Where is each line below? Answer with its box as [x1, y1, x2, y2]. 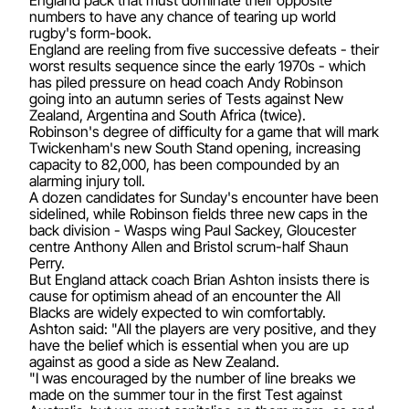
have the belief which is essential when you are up [29, 335, 349, 354]
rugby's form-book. [29, 23, 152, 42]
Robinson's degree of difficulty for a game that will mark [29, 121, 379, 141]
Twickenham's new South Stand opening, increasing [29, 138, 361, 157]
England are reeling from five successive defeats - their [29, 39, 379, 58]
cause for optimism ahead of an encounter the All [29, 286, 341, 305]
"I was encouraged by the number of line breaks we [29, 368, 356, 387]
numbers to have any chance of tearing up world [29, 6, 336, 26]
